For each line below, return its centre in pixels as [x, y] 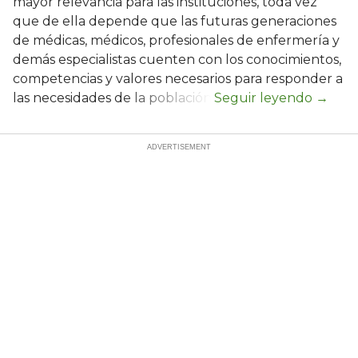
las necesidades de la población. [113, 97]
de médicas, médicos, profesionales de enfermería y [176, 40]
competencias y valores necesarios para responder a [178, 78]
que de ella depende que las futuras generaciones [175, 21]
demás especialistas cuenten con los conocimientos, [177, 59]
